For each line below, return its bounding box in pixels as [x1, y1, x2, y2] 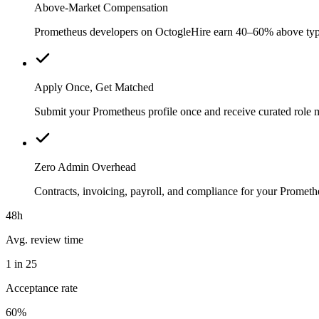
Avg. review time [6, 233, 83, 246]
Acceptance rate [6, 281, 78, 294]
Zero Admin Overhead [34, 160, 136, 173]
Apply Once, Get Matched [34, 80, 154, 93]
